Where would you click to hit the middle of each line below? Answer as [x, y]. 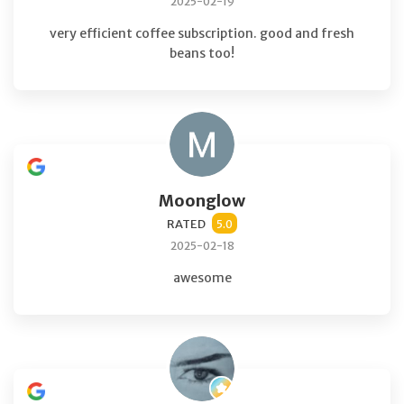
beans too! [202, 53]
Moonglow [202, 200]
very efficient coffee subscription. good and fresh [202, 33]
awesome [202, 277]
